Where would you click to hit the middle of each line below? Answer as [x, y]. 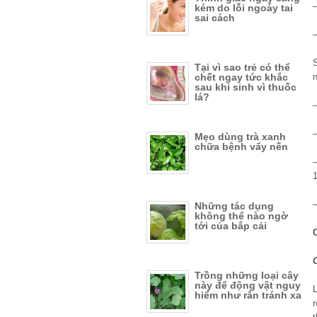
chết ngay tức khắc [241, 77]
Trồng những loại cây [247, 275]
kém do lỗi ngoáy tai [244, 8]
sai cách [215, 18]
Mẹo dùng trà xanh [240, 137]
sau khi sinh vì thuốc [246, 87]
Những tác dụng [234, 206]
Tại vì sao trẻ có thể [242, 67]
